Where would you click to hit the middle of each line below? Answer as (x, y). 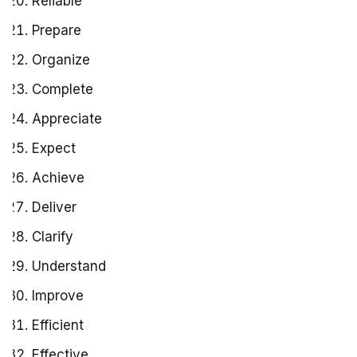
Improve (58, 295)
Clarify (53, 236)
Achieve (58, 177)
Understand (69, 266)
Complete (63, 89)
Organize (61, 59)
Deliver (54, 207)
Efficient (58, 325)
